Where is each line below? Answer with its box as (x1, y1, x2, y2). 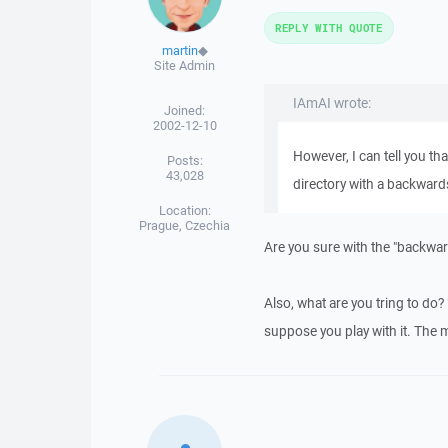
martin (161, 42, 198, 59)
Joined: (164, 102, 206, 119)
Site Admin (154, 57, 216, 74)
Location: (158, 202, 211, 219)
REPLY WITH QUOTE (274, 20, 383, 35)
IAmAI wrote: (292, 94, 371, 112)
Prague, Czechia (139, 217, 231, 234)
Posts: (166, 152, 203, 169)
